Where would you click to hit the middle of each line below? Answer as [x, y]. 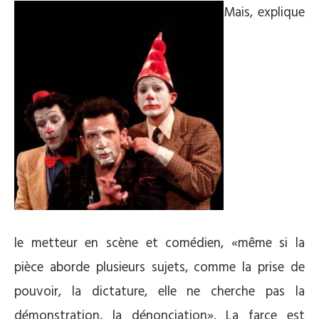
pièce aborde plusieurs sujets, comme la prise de [159, 268]
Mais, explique [264, 13]
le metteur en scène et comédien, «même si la [159, 244]
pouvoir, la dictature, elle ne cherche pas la [159, 292]
